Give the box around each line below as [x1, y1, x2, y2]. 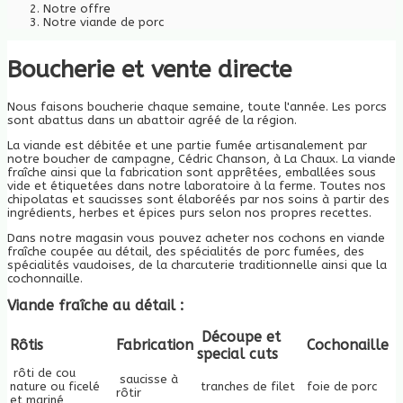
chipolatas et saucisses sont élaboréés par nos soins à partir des [7, 192, 390, 206]
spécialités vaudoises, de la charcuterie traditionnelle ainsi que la [7, 257, 387, 272]
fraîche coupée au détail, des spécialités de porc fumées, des [7, 244, 364, 258]
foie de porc [307, 379, 377, 393]
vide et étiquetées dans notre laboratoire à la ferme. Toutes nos [7, 178, 386, 193]
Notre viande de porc [43, 14, 164, 29]
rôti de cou [10, 365, 76, 380]
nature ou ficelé [10, 379, 100, 393]
